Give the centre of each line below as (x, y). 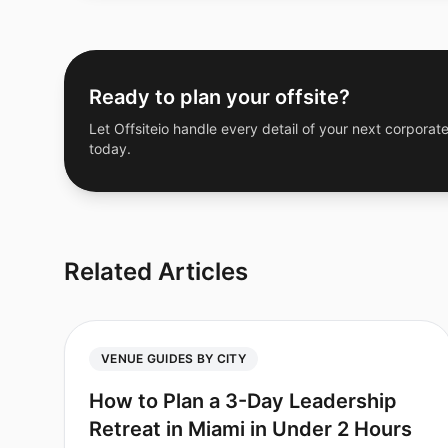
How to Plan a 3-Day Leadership (243, 401)
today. (110, 148)
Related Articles (156, 271)
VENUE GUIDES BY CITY (173, 358)
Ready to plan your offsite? (219, 97)
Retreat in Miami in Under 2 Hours (250, 429)
